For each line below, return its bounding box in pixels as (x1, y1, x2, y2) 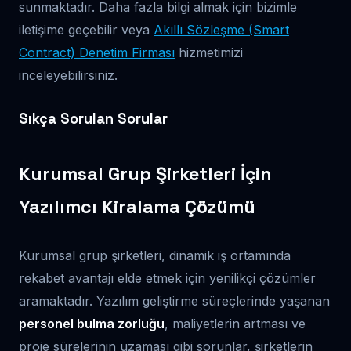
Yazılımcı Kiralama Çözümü (19, 195, 255, 219)
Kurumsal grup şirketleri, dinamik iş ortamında (19, 248, 291, 263)
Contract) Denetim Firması (19, 45, 175, 60)
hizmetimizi (175, 45, 243, 60)
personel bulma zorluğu (19, 316, 165, 331)
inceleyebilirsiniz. (19, 67, 118, 83)
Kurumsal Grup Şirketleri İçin (19, 162, 272, 186)
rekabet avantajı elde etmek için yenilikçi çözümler (19, 270, 316, 286)
